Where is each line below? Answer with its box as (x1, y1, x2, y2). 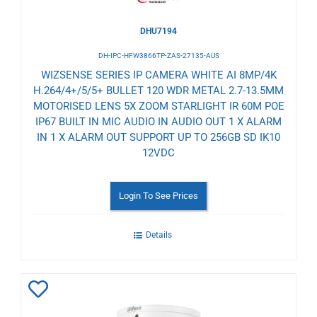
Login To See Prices (119, 190, 198, 201)
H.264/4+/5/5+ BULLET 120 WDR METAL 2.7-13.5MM (33, 83, 284, 97)
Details (145, 229, 172, 240)
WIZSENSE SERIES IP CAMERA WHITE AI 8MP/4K (40, 68, 277, 81)
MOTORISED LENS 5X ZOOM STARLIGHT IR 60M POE (33, 99, 284, 113)
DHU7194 (140, 25, 177, 36)
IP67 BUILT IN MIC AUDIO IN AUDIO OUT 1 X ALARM (35, 115, 282, 128)
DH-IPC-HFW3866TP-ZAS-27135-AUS (98, 51, 219, 59)
